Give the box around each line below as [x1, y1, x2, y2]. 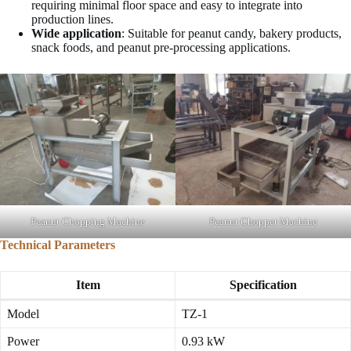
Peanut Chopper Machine [209, 215, 317, 228]
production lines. [31, 13, 114, 27]
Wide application [31, 27, 121, 41]
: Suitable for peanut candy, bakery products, [121, 27, 342, 41]
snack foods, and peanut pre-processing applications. [31, 41, 291, 55]
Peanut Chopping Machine [31, 215, 145, 228]
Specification [229, 278, 297, 292]
